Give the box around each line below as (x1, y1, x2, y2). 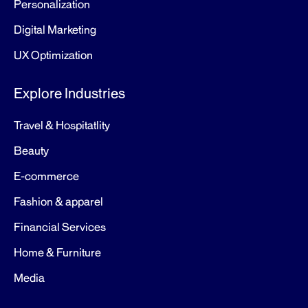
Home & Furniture (14, 245, 101, 261)
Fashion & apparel (14, 195, 103, 210)
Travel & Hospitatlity (14, 118, 110, 133)
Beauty (14, 144, 49, 159)
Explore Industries (14, 84, 125, 103)
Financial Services (14, 220, 106, 235)
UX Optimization (14, 48, 93, 63)
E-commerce (14, 169, 79, 184)
